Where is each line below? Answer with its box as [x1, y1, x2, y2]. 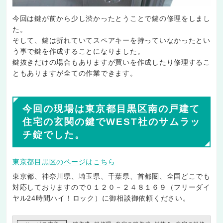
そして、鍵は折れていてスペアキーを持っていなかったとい [12, 36, 211, 44]
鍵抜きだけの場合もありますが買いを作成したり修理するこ [12, 58, 211, 66]
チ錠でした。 [22, 129, 85, 140]
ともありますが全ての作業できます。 [12, 69, 137, 77]
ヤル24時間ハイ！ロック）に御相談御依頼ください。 [12, 194, 190, 202]
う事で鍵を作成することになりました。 [12, 47, 145, 55]
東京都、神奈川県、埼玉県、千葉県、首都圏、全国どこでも [12, 172, 211, 180]
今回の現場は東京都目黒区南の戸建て [22, 103, 200, 114]
